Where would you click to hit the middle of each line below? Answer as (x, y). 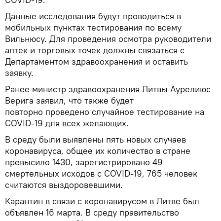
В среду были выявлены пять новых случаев (95, 140)
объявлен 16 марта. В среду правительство (92, 213)
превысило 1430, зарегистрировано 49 (84, 162)
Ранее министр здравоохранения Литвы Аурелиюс (108, 89)
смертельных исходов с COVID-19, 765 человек (101, 174)
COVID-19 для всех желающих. (67, 123)
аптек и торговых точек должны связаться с (95, 50)
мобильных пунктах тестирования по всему (93, 28)
